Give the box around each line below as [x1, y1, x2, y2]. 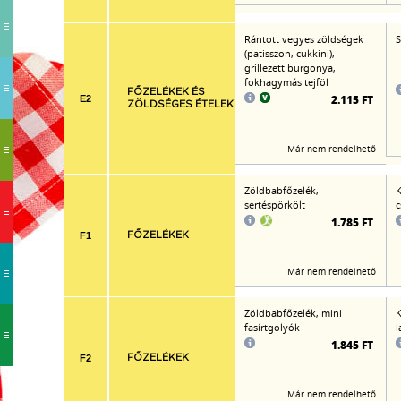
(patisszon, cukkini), [244, 47, 335, 60]
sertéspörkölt [244, 198, 305, 211]
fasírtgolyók [244, 320, 300, 334]
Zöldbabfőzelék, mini [244, 306, 342, 320]
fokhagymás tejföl [244, 75, 328, 89]
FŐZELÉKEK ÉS [127, 87, 205, 97]
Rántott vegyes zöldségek [244, 32, 363, 46]
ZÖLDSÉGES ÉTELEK [127, 99, 234, 109]
